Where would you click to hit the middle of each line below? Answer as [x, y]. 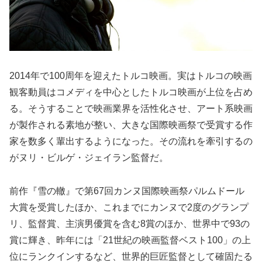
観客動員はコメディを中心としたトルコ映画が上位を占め [131, 92]
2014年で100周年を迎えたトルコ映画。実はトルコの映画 [131, 75]
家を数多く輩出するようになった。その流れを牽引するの [131, 141]
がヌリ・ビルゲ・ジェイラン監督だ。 [89, 157]
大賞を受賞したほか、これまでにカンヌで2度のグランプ [129, 207]
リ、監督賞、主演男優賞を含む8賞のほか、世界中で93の [130, 223]
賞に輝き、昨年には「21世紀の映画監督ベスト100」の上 [130, 240]
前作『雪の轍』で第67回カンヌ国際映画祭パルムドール [127, 191]
